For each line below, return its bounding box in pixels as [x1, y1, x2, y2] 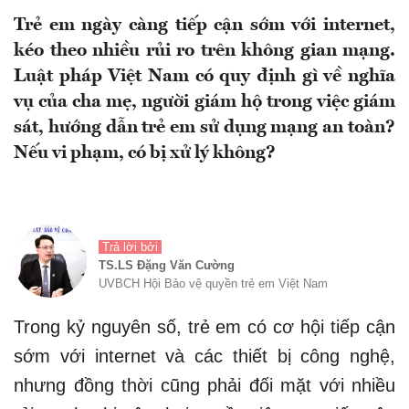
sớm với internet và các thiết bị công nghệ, [14, 345, 395, 366]
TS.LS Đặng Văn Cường [99, 257, 235, 272]
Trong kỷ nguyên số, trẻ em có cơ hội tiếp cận [14, 316, 395, 337]
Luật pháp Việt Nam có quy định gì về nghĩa [14, 67, 395, 86]
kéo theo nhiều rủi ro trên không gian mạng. [14, 41, 395, 60]
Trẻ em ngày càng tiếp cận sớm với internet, [14, 16, 395, 35]
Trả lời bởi [102, 239, 158, 254]
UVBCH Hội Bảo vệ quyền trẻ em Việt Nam [99, 276, 328, 290]
